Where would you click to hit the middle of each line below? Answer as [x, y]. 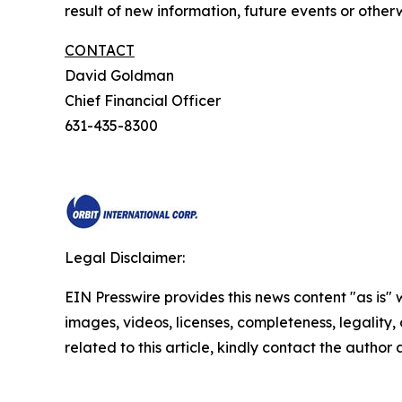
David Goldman [148, 75]
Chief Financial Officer [171, 100]
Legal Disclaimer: [125, 258]
